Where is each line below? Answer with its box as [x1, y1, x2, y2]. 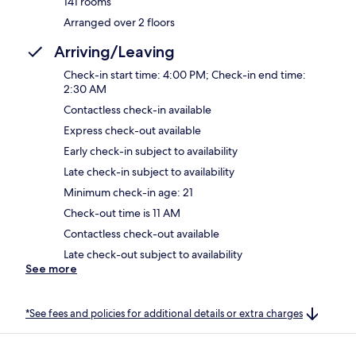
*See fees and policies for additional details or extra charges [25, 306, 303, 320]
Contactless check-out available [64, 226, 219, 241]
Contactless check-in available [64, 102, 211, 117]
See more [25, 261, 77, 276]
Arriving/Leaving [54, 41, 175, 61]
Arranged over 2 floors [64, 14, 175, 29]
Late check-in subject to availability [64, 164, 234, 179]
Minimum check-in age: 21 [64, 184, 193, 199]
